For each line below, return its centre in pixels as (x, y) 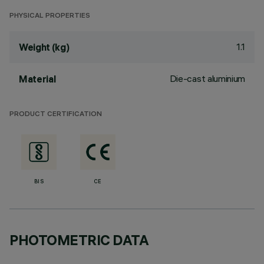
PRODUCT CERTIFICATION (56, 115)
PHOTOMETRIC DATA (79, 240)
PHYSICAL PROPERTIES (50, 16)
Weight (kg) (44, 47)
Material (37, 79)
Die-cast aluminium (207, 78)
